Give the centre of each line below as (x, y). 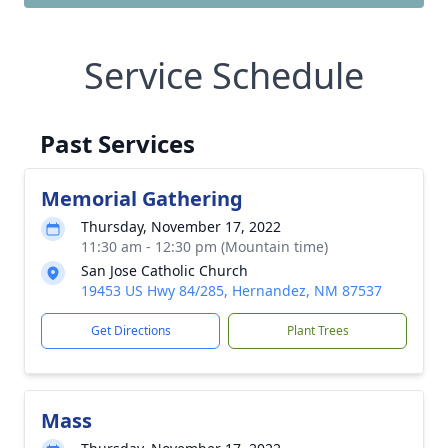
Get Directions (130, 330)
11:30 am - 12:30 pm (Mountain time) (204, 246)
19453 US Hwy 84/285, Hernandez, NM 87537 (231, 290)
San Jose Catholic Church (164, 270)
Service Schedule (224, 75)
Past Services (117, 143)
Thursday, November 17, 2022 (181, 226)
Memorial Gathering (142, 198)
